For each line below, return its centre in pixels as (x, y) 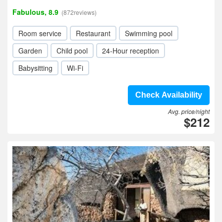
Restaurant (93, 33)
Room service (40, 33)
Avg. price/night (189, 111)
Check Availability (169, 95)
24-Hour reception (131, 51)
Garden (30, 51)
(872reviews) (79, 12)
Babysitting (35, 68)
